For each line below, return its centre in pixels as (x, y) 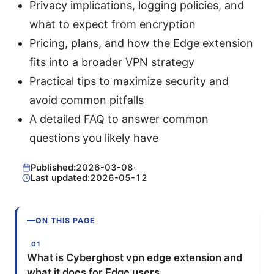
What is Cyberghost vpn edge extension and (135, 258)
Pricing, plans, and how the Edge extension (141, 43)
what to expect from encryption (113, 24)
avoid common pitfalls (87, 100)
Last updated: (60, 178)
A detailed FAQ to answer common (119, 119)
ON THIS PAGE (65, 221)
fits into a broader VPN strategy (112, 62)
